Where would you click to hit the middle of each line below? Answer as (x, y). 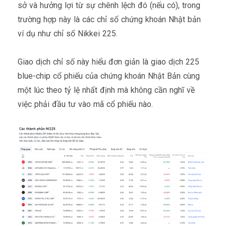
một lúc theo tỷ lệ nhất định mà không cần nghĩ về (106, 90)
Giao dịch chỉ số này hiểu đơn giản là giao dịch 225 (108, 62)
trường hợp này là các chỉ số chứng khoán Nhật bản (109, 19)
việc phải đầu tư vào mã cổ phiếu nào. (85, 104)
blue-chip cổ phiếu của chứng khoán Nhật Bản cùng (109, 76)
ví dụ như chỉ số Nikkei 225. (68, 33)
